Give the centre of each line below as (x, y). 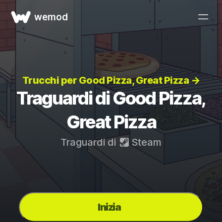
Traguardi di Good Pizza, (111, 98)
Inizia (109, 207)
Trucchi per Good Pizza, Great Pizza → (111, 80)
